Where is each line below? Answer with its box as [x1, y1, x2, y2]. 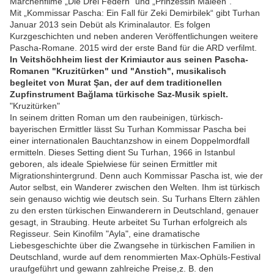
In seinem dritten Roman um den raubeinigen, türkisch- [10, 113, 223, 123]
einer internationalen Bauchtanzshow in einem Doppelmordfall [10, 136, 250, 146]
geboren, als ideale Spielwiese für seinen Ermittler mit [10, 159, 217, 169]
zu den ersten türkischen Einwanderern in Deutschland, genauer [10, 206, 259, 216]
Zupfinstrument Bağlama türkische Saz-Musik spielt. [10, 89, 228, 100]
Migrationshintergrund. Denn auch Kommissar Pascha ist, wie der [10, 171, 263, 181]
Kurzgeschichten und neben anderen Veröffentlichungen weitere [10, 31, 258, 42]
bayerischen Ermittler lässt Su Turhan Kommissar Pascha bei [10, 124, 246, 135]
